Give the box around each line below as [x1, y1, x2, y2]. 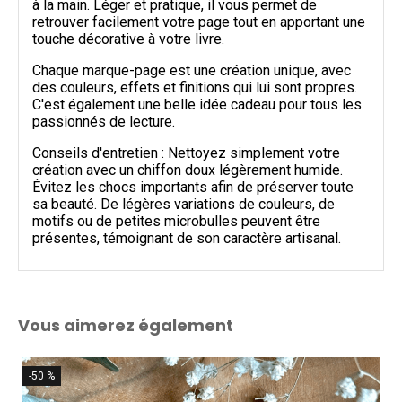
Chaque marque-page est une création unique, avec [32, 62, 351, 79]
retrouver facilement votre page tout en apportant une [32, 13, 365, 31]
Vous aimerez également [18, 314, 233, 336]
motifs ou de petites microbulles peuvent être [32, 213, 320, 230]
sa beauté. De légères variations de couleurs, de [32, 196, 335, 213]
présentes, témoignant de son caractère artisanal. [32, 230, 341, 247]
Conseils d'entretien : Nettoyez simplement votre [32, 144, 340, 162]
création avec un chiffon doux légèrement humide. [32, 162, 343, 179]
